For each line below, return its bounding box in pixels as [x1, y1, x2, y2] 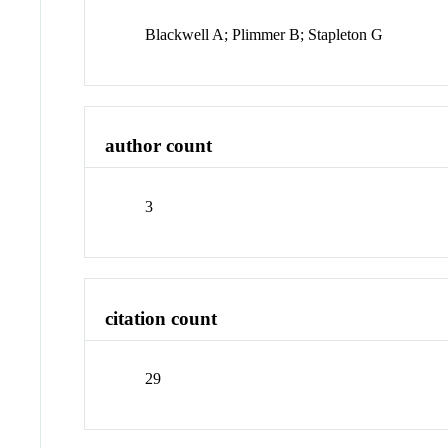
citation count [105, 307, 218, 329]
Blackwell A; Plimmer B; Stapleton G [145, 25, 384, 43]
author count [105, 135, 213, 157]
